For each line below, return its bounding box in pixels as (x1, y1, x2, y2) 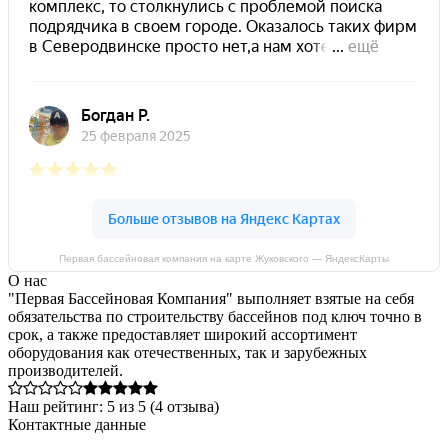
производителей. (8, 361, 123, 379)
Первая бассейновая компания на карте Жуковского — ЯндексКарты (59, 252, 389, 264)
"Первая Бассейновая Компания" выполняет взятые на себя (8, 289, 414, 307)
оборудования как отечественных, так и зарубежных (8, 343, 367, 361)
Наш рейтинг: (8, 397, 107, 415)
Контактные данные (8, 415, 146, 433)
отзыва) (163, 397, 219, 415)
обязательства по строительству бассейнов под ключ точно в (8, 307, 422, 325)
